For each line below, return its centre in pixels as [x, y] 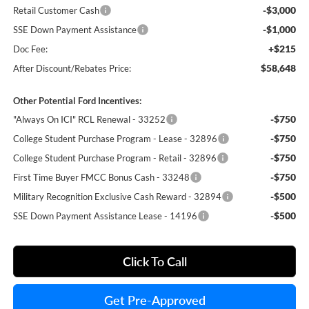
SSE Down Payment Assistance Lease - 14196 [105, 216]
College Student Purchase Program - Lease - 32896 [115, 139]
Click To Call [154, 262]
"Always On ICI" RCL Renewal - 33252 [89, 120]
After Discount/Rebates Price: [72, 69]
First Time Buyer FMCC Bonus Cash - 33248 [101, 178]
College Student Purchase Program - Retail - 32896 [114, 158]
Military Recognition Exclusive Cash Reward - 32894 [117, 197]
